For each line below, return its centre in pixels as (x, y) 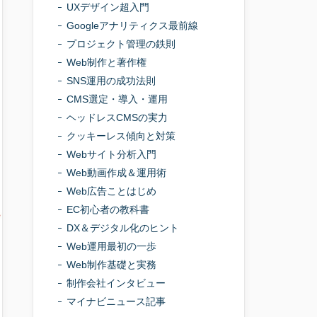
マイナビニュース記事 (116, 301)
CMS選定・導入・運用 (117, 99)
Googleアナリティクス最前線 (132, 25)
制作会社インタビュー (116, 283)
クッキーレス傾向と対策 (121, 136)
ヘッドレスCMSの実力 (117, 117)
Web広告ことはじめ (111, 191)
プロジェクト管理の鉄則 (121, 44)
